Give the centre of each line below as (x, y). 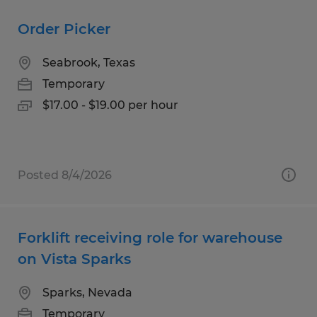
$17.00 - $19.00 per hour (110, 105)
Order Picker (64, 29)
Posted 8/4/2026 (65, 175)
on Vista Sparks (74, 259)
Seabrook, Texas (89, 62)
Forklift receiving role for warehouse (150, 237)
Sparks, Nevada (87, 292)
